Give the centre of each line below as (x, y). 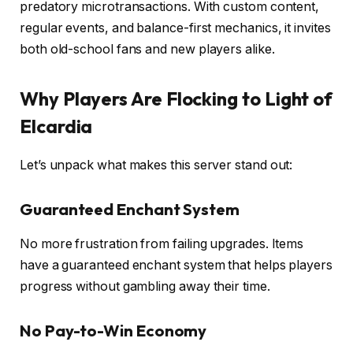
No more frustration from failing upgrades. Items (162, 243)
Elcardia (56, 126)
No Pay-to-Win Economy (113, 330)
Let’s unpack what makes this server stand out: (156, 165)
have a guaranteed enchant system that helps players (176, 265)
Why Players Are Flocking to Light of (176, 98)
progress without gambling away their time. (145, 286)
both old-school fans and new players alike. (147, 49)
